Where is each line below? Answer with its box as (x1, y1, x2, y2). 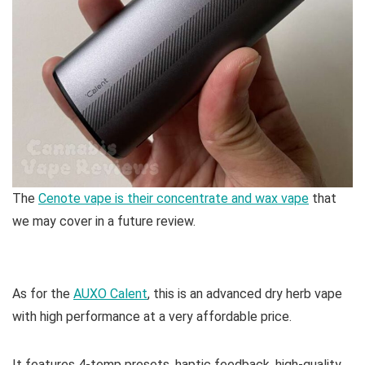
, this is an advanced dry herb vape (147, 286, 342, 301)
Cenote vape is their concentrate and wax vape (38, 191, 309, 206)
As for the (12, 286, 73, 301)
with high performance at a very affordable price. (12, 309, 292, 324)
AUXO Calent (73, 286, 147, 301)
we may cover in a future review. (12, 213, 196, 229)
